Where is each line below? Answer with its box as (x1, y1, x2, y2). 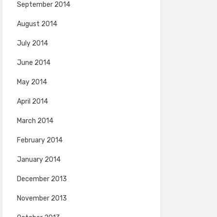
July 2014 (16, 39, 48, 47)
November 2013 (16, 194, 67, 202)
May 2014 (16, 78, 47, 86)
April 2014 (16, 97, 48, 106)
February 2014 (16, 136, 62, 144)
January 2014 (16, 155, 61, 164)
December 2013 (16, 175, 67, 183)
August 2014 (16, 20, 57, 28)
